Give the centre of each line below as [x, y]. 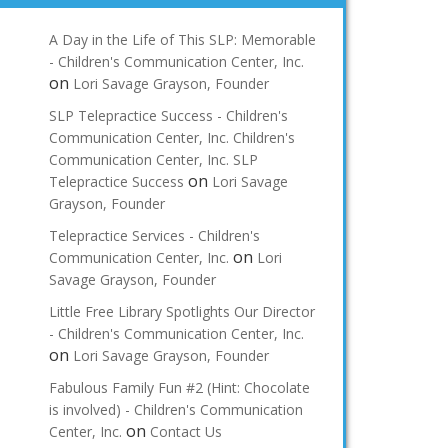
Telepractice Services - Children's [154, 236]
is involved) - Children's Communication [176, 410]
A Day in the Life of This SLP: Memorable [182, 40]
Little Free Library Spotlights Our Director [182, 312]
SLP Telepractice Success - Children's [168, 116]
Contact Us [186, 432]
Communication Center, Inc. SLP [153, 160]
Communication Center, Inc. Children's [172, 138]
